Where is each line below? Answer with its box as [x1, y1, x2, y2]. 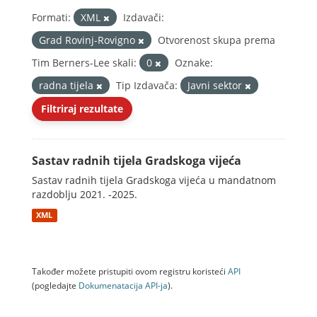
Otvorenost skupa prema [158, 33, 275, 47]
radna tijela [39, 79, 96, 92]
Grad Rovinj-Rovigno [39, 33, 138, 47]
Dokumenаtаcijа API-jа [79, 279, 168, 291]
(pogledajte [32, 279, 79, 291]
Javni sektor [188, 79, 245, 92]
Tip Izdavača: [116, 79, 178, 92]
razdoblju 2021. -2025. [32, 188, 137, 201]
